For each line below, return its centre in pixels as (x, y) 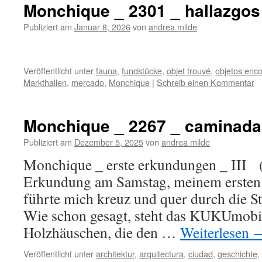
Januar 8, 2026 (102, 27)
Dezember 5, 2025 (109, 142)
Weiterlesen (216, 232)
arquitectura (161, 254)
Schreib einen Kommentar (206, 82)
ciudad (201, 254)
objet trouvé (189, 70)
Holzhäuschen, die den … (102, 232)
